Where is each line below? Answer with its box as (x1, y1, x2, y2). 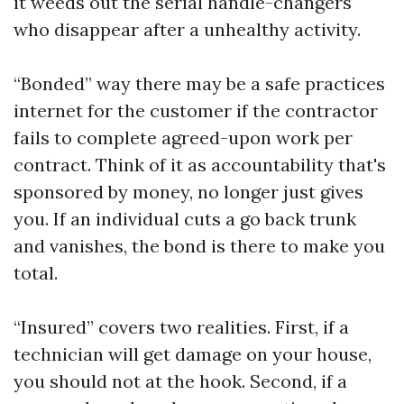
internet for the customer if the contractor (14, 99, 378, 122)
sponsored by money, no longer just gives (14, 180, 363, 203)
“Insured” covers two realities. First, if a (14, 316, 349, 338)
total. (14, 262, 58, 284)
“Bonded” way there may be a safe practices (14, 72, 385, 95)
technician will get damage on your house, (14, 343, 372, 365)
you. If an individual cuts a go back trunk (14, 207, 356, 230)
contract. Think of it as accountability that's (14, 153, 386, 176)
